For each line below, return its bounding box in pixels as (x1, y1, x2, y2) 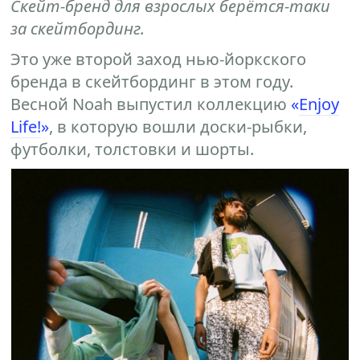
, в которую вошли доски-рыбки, (49, 116, 308, 137)
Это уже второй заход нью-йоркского (10, 48, 307, 70)
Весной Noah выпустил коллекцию (10, 93, 292, 115)
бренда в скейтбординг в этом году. (10, 71, 294, 92)
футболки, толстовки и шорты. (10, 138, 255, 160)
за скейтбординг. (10, 18, 145, 39)
